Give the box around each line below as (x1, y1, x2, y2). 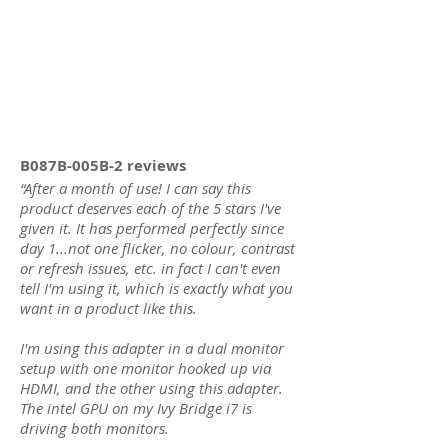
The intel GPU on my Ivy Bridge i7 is (20, 398, 252, 418)
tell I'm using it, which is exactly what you (20, 278, 293, 298)
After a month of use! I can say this (24, 178, 251, 198)
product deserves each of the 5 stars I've (20, 198, 281, 218)
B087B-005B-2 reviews (20, 155, 186, 176)
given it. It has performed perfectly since (20, 218, 284, 238)
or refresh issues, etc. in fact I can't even (20, 258, 281, 278)
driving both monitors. (20, 418, 169, 438)
